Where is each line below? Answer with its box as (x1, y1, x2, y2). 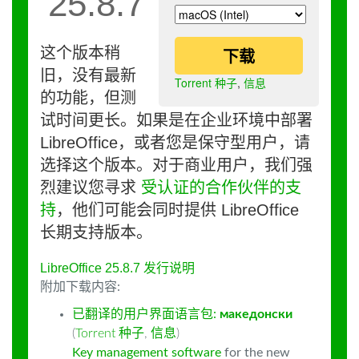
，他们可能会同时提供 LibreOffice (56, 201, 299, 219)
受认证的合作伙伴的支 (141, 179, 301, 196)
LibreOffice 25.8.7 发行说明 (40, 261, 195, 275)
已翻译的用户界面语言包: (72, 308, 220, 321)
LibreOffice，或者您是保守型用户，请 (40, 134, 310, 151)
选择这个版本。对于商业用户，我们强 (40, 156, 313, 174)
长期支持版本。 (40, 224, 152, 241)
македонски (220, 308, 292, 321)
